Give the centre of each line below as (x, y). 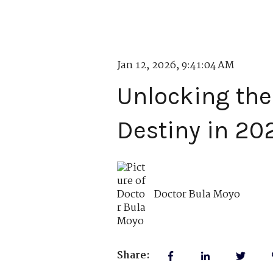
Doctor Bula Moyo (197, 194)
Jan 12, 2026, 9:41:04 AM (175, 66)
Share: (133, 256)
